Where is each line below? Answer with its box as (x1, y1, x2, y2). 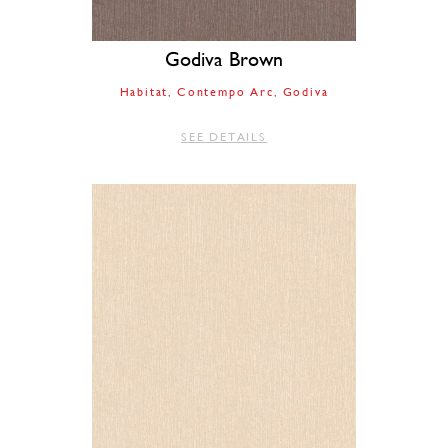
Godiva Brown (165, 48, 283, 72)
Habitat (119, 85, 169, 100)
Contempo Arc (177, 85, 274, 100)
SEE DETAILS (181, 130, 267, 145)
